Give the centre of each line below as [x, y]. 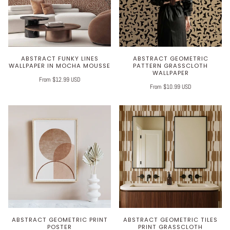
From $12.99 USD [60, 80]
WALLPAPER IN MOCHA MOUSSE [60, 66]
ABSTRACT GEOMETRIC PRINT [60, 220]
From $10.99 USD [170, 87]
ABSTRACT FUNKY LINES [60, 59]
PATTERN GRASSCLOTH [170, 66]
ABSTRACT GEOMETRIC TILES [170, 220]
